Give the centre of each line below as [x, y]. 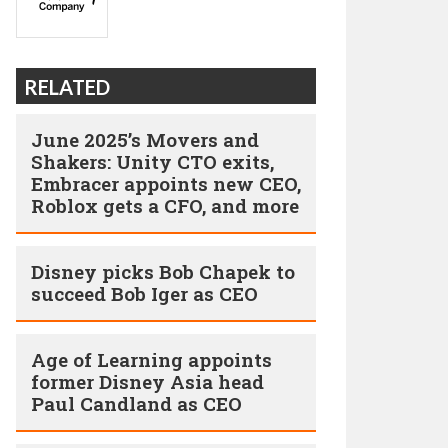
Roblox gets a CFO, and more [165, 205]
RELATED [67, 87]
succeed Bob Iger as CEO [144, 293]
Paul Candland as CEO [136, 403]
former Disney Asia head [147, 381]
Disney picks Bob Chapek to [163, 271]
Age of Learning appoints [151, 359]
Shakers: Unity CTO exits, [152, 161]
